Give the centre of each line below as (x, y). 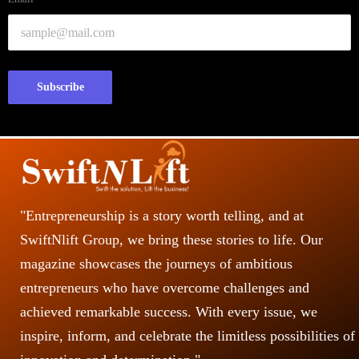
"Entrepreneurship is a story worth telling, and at (162, 216)
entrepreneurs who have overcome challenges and (165, 288)
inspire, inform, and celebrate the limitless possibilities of (188, 336)
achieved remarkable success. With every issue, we (169, 312)
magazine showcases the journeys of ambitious (156, 264)
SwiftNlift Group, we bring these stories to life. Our (171, 240)
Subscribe (60, 87)
